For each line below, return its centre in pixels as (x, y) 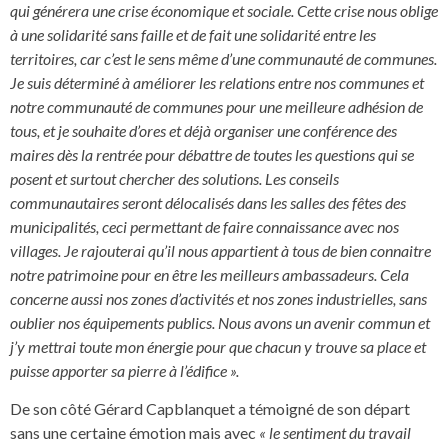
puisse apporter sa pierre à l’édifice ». (124, 370)
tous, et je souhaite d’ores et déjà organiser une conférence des (203, 130)
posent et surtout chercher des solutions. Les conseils (174, 178)
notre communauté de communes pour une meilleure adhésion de (216, 106)
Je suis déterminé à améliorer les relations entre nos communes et (217, 82)
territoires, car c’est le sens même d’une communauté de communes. (223, 58)
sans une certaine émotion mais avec (134, 433)
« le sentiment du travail (335, 433)
